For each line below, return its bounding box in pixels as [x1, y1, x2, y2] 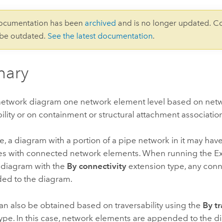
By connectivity [67, 161, 127, 171]
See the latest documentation [48, 31, 153, 41]
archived [85, 18, 116, 28]
